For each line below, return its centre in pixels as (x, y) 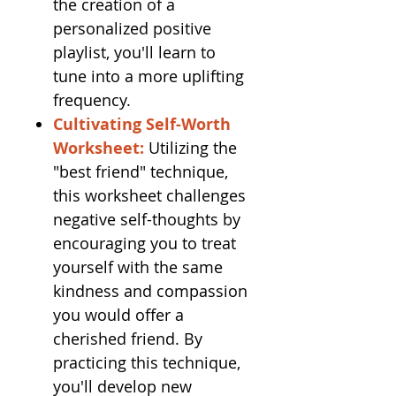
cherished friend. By (128, 339)
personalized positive (132, 28)
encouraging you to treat (145, 243)
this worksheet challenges (149, 195)
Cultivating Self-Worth (142, 124)
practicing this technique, (147, 362)
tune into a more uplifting (148, 76)
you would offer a (118, 315)
